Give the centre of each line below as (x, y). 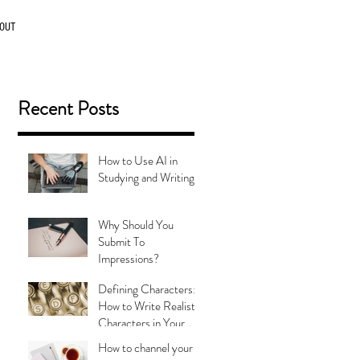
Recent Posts (68, 108)
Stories (115, 340)
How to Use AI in (138, 161)
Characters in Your (141, 323)
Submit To (121, 242)
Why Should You (136, 225)
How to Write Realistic (151, 306)
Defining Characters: (147, 289)
